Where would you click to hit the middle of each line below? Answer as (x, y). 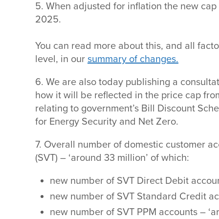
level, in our (61, 59)
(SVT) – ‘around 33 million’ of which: (113, 158)
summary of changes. (133, 59)
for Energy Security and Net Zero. (108, 122)
